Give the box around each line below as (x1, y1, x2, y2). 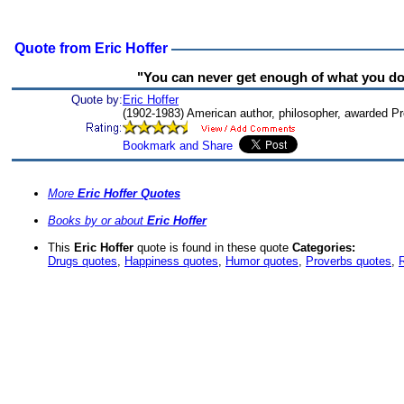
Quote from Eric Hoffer (7, 41, 171, 56)
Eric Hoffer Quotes (78, 187, 180, 201)
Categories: (292, 241, 355, 255)
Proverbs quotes (306, 254, 391, 269)
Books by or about (48, 214, 147, 228)
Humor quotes (225, 254, 298, 269)
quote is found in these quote (133, 241, 292, 255)
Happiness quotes (124, 254, 218, 269)
